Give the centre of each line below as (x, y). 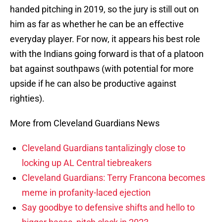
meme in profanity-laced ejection (86, 193)
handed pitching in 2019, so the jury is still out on (104, 9)
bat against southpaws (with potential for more (102, 69)
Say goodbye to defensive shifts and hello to (108, 208)
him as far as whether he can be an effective (97, 24)
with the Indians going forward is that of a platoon (107, 54)
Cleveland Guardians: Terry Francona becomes (113, 178)
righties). (27, 99)
